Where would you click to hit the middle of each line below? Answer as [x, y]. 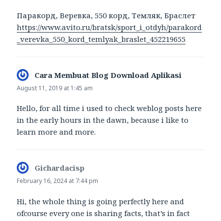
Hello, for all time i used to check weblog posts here [110, 108]
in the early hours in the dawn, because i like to [103, 120]
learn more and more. [56, 132]
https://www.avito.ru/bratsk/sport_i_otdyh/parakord [110, 27]
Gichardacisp [60, 168]
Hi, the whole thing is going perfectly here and [101, 201]
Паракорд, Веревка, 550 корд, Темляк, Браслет [106, 16]
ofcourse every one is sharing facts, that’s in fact [104, 213]
